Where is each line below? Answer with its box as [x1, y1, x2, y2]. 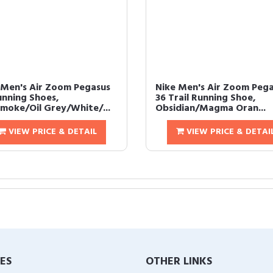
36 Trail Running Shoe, [155, 90, 256, 106]
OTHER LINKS [146, 253, 212, 271]
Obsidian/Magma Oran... [155, 101, 266, 116]
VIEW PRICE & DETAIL [5, 125, 97, 139]
